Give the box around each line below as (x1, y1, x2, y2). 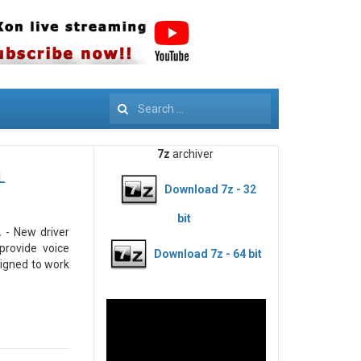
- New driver (2, 226, 70, 239)
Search (109, 102, 147, 114)
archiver (169, 147, 216, 160)
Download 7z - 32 (164, 182, 256, 196)
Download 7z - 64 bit (153, 247, 262, 260)
